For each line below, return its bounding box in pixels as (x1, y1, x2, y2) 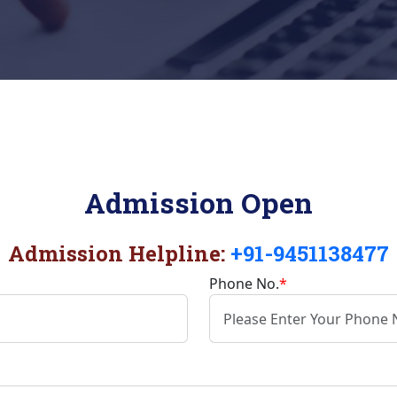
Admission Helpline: (8, 239, 230, 268)
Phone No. (209, 274, 279, 293)
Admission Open (84, 183, 313, 222)
